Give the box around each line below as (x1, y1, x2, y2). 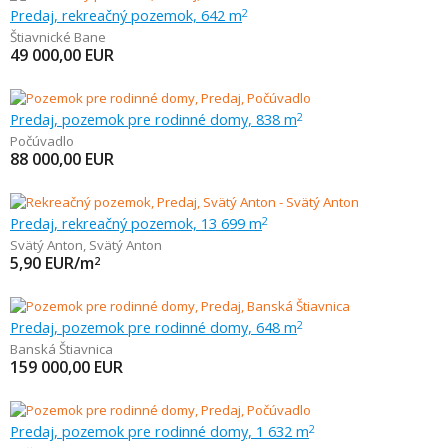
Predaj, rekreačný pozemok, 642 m (10, 5, 242, 25)
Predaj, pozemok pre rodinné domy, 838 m (10, 109, 297, 129)
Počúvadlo (10, 132, 74, 150)
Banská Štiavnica (10, 340, 113, 358)
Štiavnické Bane (10, 28, 106, 46)
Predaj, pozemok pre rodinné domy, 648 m (10, 317, 297, 337)
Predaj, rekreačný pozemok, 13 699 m (10, 213, 262, 233)
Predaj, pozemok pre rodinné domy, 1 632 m (10, 421, 309, 441)
